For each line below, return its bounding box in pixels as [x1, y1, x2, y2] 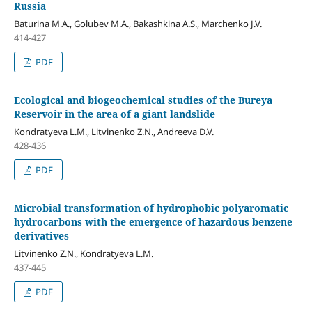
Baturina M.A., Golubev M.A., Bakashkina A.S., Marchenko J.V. [13, 17, 262, 30]
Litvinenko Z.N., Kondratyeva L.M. [13, 247, 153, 260]
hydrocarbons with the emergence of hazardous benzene [13, 214, 292, 228]
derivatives [13, 228, 69, 242]
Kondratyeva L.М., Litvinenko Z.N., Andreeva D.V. [13, 125, 214, 138]
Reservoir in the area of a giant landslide [13, 107, 215, 120]
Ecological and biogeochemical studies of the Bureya [13, 93, 272, 107]
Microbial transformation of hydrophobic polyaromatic [13, 201, 288, 214]
